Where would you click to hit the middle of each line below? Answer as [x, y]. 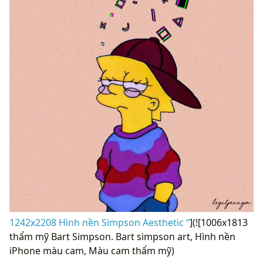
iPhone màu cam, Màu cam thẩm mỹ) [92, 251]
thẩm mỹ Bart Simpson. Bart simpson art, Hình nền [122, 237]
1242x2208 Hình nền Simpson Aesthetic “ [100, 223]
